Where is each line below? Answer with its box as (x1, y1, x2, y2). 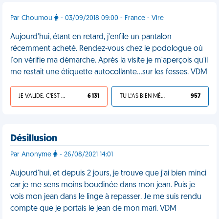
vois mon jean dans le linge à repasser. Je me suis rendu (10, 193, 201, 201)
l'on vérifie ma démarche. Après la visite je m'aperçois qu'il (10, 57, 208, 65)
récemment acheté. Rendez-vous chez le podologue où (10, 45, 203, 53)
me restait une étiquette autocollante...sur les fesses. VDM (10, 68, 207, 76)
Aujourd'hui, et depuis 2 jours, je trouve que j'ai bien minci (10, 170, 206, 177)
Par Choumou (10, 15, 54, 22)
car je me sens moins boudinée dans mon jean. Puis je (10, 181, 195, 189)
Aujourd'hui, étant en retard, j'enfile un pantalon (10, 33, 172, 41)
